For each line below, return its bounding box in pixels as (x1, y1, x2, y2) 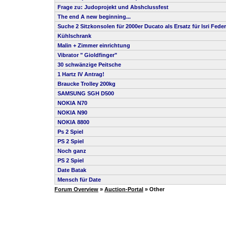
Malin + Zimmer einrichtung (58, 42, 130, 48)
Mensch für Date (58, 177, 101, 183)
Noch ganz (58, 148, 86, 154)
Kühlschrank (58, 33, 91, 39)
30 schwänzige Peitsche (58, 62, 121, 68)
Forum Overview (54, 186, 98, 192)
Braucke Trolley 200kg (58, 81, 116, 87)
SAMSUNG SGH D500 (58, 90, 114, 96)
